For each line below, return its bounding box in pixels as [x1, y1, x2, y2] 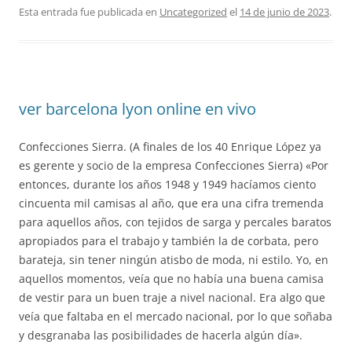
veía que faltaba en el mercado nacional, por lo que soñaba [19, 309, 332, 324]
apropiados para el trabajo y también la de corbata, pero [19, 233, 318, 248]
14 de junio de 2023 [240, 5, 329, 19]
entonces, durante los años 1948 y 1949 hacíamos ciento [19, 177, 316, 192]
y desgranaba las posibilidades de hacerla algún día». [19, 328, 302, 343]
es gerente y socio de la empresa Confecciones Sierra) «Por [19, 158, 328, 173]
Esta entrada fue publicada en [19, 5, 159, 19]
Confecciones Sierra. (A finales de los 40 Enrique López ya [19, 139, 321, 154]
